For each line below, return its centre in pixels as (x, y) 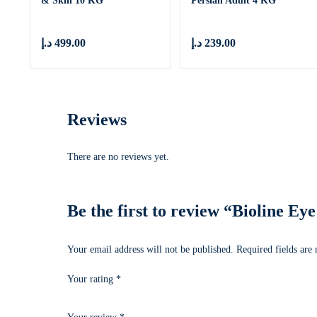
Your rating (92, 279)
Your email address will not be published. (150, 249)
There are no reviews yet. (118, 156)
